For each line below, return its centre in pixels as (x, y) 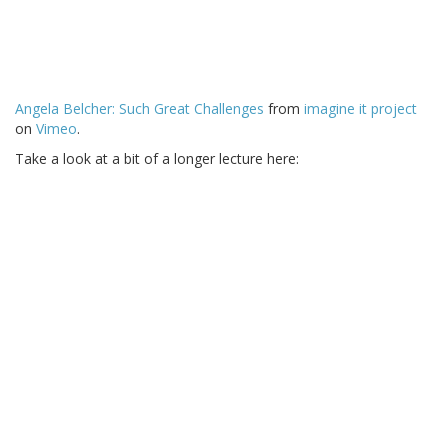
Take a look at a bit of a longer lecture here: (157, 158)
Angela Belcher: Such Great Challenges (139, 108)
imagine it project (360, 108)
